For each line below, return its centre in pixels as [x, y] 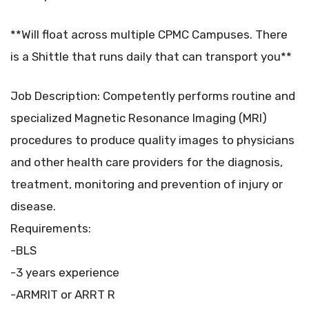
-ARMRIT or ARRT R [63, 295]
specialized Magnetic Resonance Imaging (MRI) [139, 118]
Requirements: [51, 229]
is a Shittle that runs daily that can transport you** [151, 57]
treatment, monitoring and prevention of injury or [147, 185]
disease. [33, 207]
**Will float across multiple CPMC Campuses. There [149, 35]
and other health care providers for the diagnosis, [147, 162]
